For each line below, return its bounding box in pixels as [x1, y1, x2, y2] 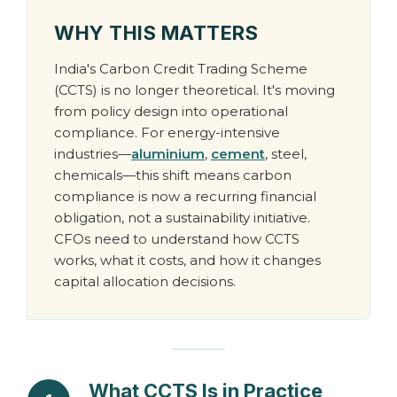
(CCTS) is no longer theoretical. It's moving [54, 82, 335, 98]
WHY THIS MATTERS [54, 21, 258, 44]
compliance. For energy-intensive [54, 124, 280, 141]
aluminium [131, 145, 205, 162]
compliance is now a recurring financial [54, 188, 316, 205]
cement [211, 145, 265, 162]
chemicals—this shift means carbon [54, 167, 292, 183]
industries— [54, 145, 131, 162]
